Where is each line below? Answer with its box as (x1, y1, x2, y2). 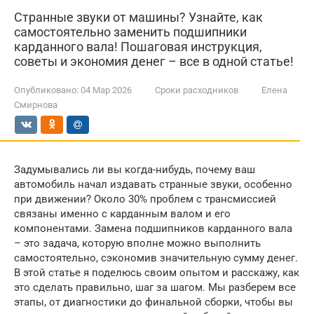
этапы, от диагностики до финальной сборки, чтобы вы (14, 296, 293, 308)
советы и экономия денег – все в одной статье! (14, 54, 294, 69)
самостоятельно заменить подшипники (14, 25, 247, 39)
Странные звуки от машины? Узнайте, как (14, 10, 263, 25)
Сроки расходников (155, 85, 238, 95)
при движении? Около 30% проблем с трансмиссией (14, 193, 276, 205)
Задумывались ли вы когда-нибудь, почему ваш (14, 163, 255, 176)
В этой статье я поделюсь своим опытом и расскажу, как (14, 266, 299, 279)
